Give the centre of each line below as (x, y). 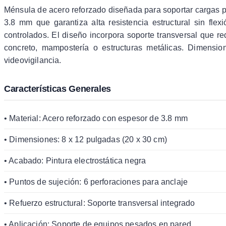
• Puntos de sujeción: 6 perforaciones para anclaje (96, 182)
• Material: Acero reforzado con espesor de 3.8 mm (96, 118)
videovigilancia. (33, 60)
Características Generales (58, 89)
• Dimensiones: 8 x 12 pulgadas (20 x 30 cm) (86, 139)
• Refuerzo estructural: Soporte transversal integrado (100, 203)
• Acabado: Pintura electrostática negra (75, 160)
